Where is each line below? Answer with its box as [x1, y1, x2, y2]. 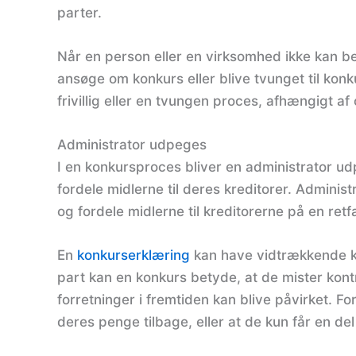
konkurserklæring [77, 247, 190, 264]
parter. [57, 4, 102, 21]
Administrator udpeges [57, 136, 207, 153]
